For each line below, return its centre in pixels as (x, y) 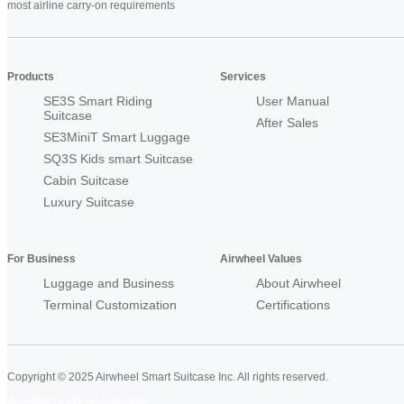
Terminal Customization (110, 305)
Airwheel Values (261, 259)
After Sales (287, 123)
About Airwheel (298, 284)
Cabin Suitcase (86, 181)
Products (31, 77)
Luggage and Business (109, 284)
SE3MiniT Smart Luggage (117, 138)
